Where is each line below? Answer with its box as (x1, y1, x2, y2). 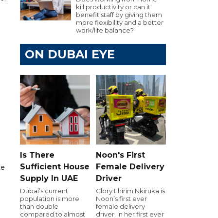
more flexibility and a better (76, 18, 163, 26)
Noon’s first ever (96, 194, 147, 202)
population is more (20, 194, 79, 202)
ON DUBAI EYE (25, 47, 115, 61)
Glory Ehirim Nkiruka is (96, 186, 165, 195)
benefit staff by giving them (76, 11, 162, 18)
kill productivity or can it (76, 3, 150, 11)
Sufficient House (20, 162, 90, 171)
